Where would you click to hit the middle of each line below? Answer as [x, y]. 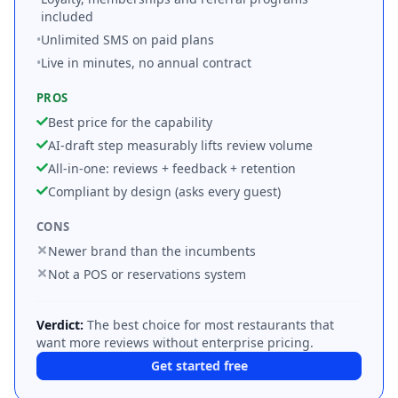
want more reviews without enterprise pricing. [175, 342]
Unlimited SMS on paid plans [127, 40]
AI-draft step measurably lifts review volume [180, 145]
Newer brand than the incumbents [152, 251]
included [67, 16]
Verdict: [60, 325]
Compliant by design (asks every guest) [164, 191]
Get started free [199, 366]
